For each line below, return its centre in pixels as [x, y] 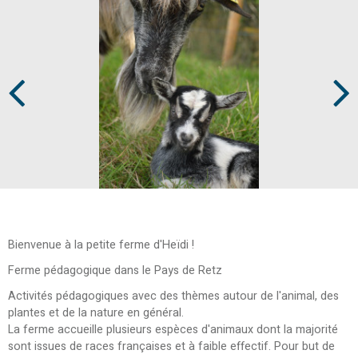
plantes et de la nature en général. [96, 312]
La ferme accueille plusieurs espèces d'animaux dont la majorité [173, 329]
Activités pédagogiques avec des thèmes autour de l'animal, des [173, 296]
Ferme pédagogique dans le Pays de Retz [115, 270]
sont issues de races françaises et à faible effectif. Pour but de [171, 346]
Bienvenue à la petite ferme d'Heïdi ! [101, 245]
